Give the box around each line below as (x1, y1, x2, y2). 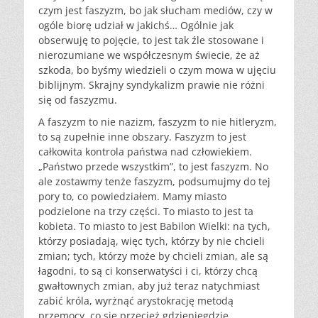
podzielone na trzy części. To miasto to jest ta (38, 204, 253, 219)
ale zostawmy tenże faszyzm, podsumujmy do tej (38, 175, 270, 189)
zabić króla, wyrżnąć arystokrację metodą (38, 294, 234, 308)
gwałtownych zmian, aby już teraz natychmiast (38, 279, 260, 293)
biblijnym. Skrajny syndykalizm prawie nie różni (38, 78, 265, 92)
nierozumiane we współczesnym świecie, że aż (38, 48, 260, 62)
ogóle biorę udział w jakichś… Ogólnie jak (38, 18, 234, 33)
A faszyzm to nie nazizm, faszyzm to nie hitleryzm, (38, 115, 277, 129)
